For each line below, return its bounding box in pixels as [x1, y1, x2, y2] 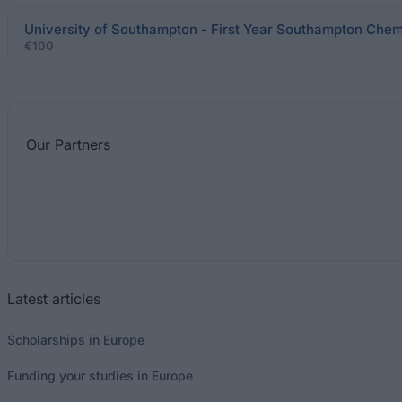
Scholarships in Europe [7, 332, 144, 347]
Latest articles [7, 290, 100, 308]
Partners [55, 135, 110, 153]
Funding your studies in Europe [7, 368, 193, 383]
